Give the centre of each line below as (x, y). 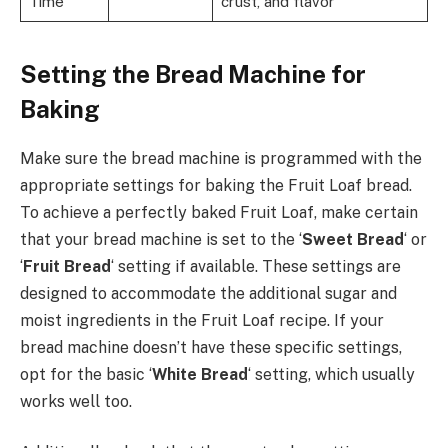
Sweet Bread (353, 239)
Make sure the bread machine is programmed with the (221, 158)
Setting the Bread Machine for (193, 73)
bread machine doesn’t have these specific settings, (211, 347)
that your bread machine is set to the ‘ (161, 239)
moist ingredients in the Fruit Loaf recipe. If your (202, 320)
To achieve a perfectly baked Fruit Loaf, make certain (219, 212)
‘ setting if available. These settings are (256, 266)
